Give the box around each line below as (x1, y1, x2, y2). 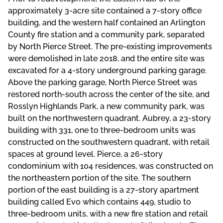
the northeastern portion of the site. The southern (8, 173, 191, 183)
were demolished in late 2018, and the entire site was (8, 53, 205, 63)
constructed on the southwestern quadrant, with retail (8, 137, 210, 147)
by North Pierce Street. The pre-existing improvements (8, 41, 212, 51)
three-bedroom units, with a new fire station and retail (8, 209, 208, 219)
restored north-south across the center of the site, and (8, 89, 210, 99)
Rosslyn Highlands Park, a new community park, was (8, 101, 205, 111)
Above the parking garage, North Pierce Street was (8, 77, 197, 87)
